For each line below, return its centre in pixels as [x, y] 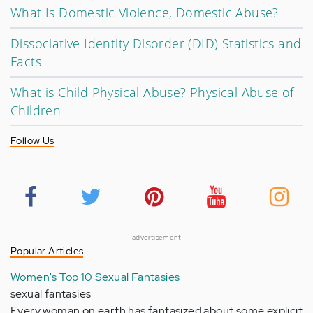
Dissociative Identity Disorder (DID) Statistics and [156, 43]
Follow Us [32, 140]
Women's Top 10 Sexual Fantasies [95, 277]
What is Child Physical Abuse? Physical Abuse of [152, 92]
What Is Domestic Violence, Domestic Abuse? [145, 13]
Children [36, 110]
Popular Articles [47, 251]
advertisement [156, 237]
